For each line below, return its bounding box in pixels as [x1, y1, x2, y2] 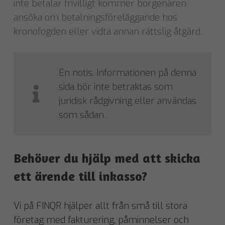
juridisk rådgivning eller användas [59, 95, 196, 107]
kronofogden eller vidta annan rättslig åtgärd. [14, 26, 202, 38]
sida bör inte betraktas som [59, 81, 173, 93]
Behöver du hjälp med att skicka [14, 150, 200, 166]
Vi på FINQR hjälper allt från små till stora [14, 200, 187, 212]
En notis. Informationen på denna [59, 67, 196, 79]
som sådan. [59, 109, 105, 122]
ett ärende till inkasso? [14, 168, 147, 184]
